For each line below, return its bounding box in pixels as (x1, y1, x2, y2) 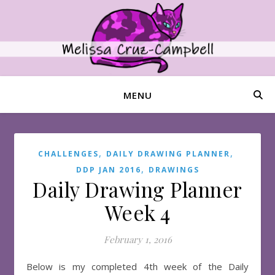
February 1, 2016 (103, 233, 172, 246)
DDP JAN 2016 (76, 165, 141, 175)
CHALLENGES (37, 149, 99, 159)
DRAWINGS (148, 165, 199, 175)
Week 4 (104, 199, 171, 226)
